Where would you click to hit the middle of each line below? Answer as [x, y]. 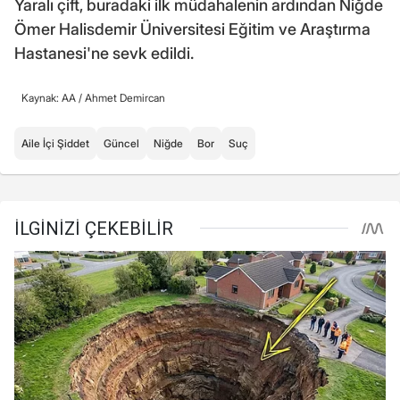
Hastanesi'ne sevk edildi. [104, 54]
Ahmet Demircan [125, 98]
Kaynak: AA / [53, 98]
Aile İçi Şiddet [55, 144]
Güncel [121, 144]
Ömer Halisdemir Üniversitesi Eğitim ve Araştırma [192, 29]
